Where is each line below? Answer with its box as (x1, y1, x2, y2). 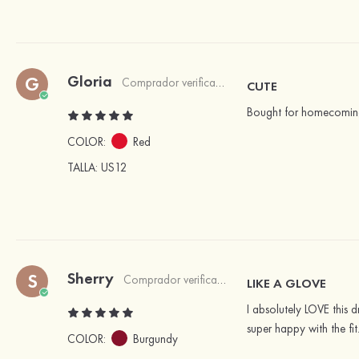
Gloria (67, 71, 112, 92)
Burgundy (133, 331, 178, 348)
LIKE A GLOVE (247, 275, 326, 292)
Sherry (67, 268, 114, 289)
